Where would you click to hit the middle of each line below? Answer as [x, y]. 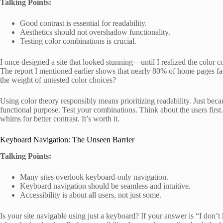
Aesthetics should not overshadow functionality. [95, 32]
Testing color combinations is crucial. [78, 41]
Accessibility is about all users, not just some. [91, 195]
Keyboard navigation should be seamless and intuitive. [105, 186]
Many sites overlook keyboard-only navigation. [94, 177]
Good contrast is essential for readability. [83, 23]
